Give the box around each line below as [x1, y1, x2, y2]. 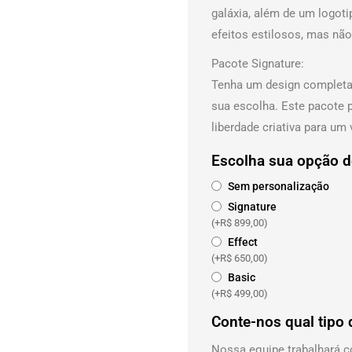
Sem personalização [225, 180, 329, 193]
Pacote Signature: [211, 57, 304, 71]
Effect [225, 236, 258, 249]
